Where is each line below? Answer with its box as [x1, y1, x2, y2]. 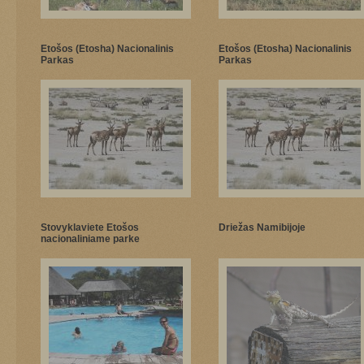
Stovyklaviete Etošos [41, 222, 139, 233]
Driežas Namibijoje [219, 222, 305, 233]
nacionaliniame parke [41, 233, 140, 245]
